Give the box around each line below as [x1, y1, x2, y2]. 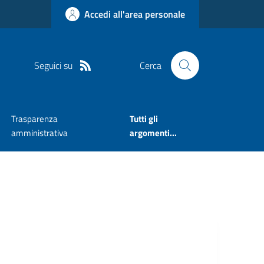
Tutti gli [130, 112, 159, 126]
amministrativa [11, 126, 68, 140]
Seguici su [34, 58, 72, 72]
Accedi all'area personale [84, 7, 185, 21]
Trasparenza [11, 112, 58, 126]
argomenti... [130, 126, 177, 140]
